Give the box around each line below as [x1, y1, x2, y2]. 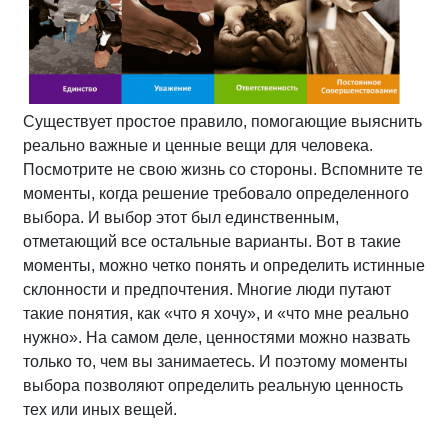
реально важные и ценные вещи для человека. [23, 136, 373, 154]
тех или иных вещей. [23, 400, 177, 418]
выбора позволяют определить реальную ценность [23, 376, 403, 394]
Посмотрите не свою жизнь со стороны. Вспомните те [23, 160, 423, 178]
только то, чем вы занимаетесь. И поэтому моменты [23, 352, 408, 370]
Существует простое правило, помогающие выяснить [23, 112, 422, 130]
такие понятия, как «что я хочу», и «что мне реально [23, 304, 409, 322]
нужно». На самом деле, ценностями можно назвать [23, 328, 410, 346]
